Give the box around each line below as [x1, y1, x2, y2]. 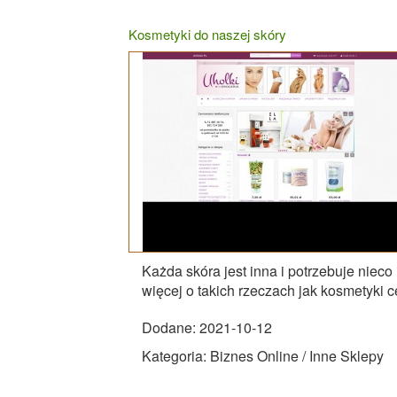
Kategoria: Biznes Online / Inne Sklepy [142, 345, 384, 366]
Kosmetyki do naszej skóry [128, 24, 286, 43]
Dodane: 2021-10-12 [142, 316, 272, 338]
